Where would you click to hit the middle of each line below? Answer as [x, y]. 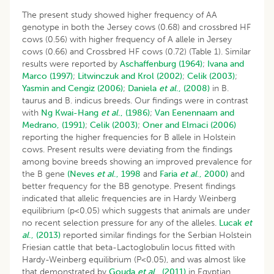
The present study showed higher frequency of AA [120, 15]
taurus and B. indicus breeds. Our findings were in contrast [135, 100]
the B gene [45, 174]
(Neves [82, 174]
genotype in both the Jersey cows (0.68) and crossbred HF [136, 27]
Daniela [143, 88]
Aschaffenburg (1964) [161, 64]
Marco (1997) [47, 76]
